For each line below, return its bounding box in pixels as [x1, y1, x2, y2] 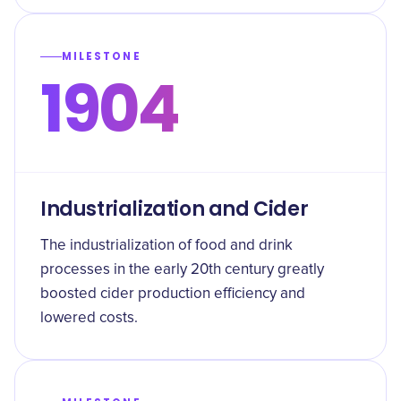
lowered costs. [40, 311, 138, 326]
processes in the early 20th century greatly [40, 262, 324, 277]
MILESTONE [62, 49, 141, 64]
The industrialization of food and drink [40, 238, 293, 253]
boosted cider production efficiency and [40, 286, 305, 302]
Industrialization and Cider [40, 195, 309, 223]
